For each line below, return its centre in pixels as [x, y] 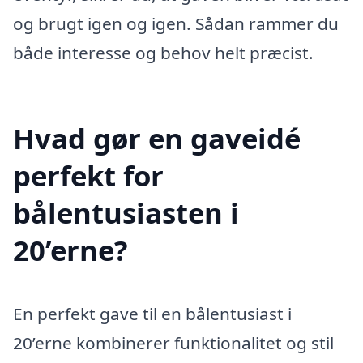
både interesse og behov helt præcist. [163, 52]
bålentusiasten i [126, 212]
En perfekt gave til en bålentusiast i [152, 313]
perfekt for [88, 175]
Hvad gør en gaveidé [157, 138]
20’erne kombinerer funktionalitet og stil [173, 342]
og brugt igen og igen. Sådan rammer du [176, 23]
